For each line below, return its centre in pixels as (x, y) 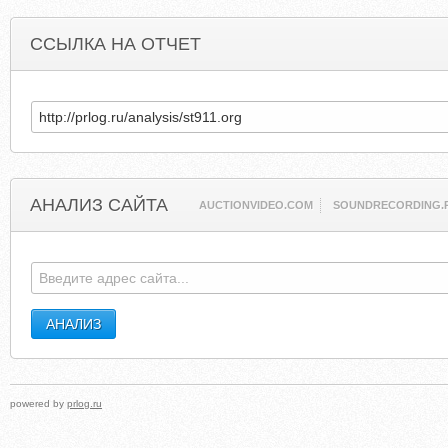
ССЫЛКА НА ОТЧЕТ (115, 44)
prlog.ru (84, 403)
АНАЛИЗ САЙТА (99, 205)
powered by (38, 403)
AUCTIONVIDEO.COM (256, 205)
